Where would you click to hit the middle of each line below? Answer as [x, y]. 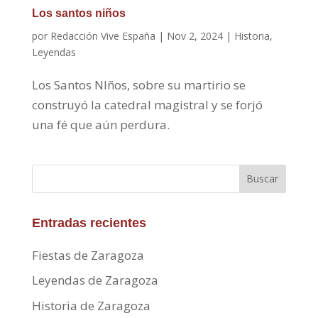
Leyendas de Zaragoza [95, 280]
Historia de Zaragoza [91, 305]
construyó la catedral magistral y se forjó [147, 104]
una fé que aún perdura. [100, 124]
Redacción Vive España [103, 35]
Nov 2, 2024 [194, 35]
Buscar [263, 179]
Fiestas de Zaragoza [88, 255]
